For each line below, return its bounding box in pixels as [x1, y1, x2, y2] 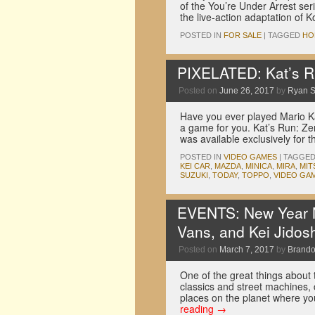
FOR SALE [224, 31, 262, 39]
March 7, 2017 [219, 245, 274, 255]
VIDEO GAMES [224, 153, 277, 161]
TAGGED [268, 31, 300, 39]
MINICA [245, 162, 272, 170]
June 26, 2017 [219, 86, 274, 96]
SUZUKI [180, 171, 208, 179]
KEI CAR [180, 162, 210, 170]
